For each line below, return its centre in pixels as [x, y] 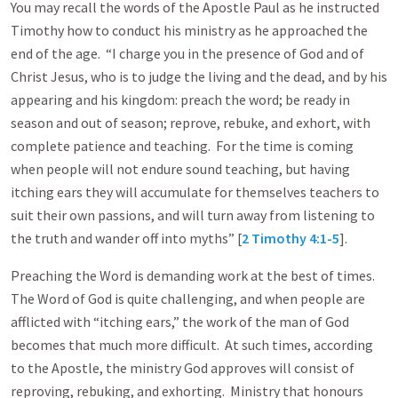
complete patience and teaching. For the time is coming [182, 146]
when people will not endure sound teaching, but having [180, 169]
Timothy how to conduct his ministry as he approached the [189, 30]
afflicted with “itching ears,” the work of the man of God [180, 322]
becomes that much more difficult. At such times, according [192, 345]
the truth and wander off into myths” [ [126, 238]
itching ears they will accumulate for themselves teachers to [195, 192]
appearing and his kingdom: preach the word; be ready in [180, 99]
